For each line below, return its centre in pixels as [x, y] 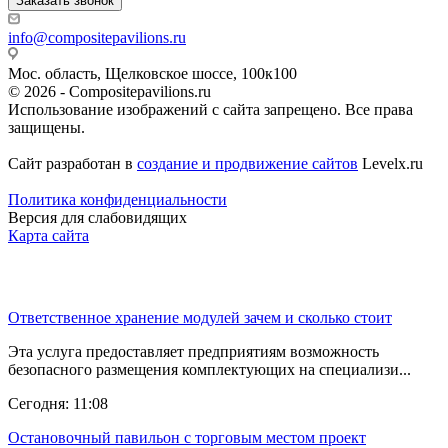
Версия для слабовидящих [97, 217]
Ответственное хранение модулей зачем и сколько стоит [200, 318]
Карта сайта [48, 235]
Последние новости [77, 278]
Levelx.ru [390, 163]
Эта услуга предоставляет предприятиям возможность [193, 352]
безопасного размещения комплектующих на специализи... [209, 370]
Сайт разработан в [72, 163]
